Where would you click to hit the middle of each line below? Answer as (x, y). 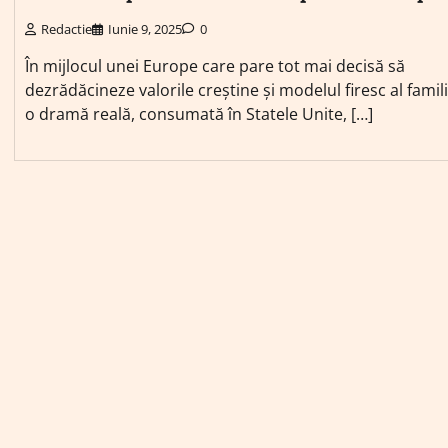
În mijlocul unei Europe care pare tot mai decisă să (215, 65)
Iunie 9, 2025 (145, 28)
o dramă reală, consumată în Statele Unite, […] (199, 113)
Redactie (66, 28)
